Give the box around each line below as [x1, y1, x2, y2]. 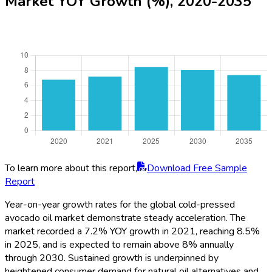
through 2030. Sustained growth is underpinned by [5, 251, 219, 265]
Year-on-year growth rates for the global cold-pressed [5, 198, 235, 212]
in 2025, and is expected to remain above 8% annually [5, 238, 234, 252]
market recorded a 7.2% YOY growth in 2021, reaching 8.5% [5, 225, 260, 239]
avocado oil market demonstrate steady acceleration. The [5, 211, 246, 225]
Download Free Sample [147, 161, 247, 175]
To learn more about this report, [5, 161, 137, 175]
